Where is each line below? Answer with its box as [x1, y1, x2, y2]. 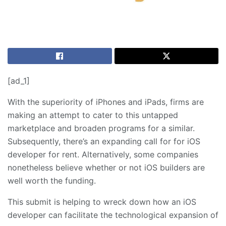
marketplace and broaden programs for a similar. [8, 123, 195, 134]
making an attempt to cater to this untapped [8, 110, 178, 121]
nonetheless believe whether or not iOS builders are [8, 162, 205, 173]
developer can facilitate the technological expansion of [8, 210, 218, 220]
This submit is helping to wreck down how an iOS [8, 197, 196, 207]
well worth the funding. [8, 176, 96, 186]
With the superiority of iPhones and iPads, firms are [8, 97, 204, 107]
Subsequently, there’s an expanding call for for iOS [8, 136, 200, 147]
